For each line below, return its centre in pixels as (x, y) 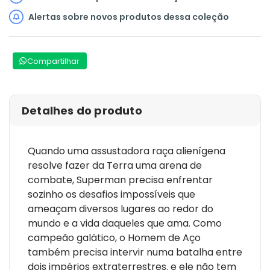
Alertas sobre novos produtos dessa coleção (129, 17)
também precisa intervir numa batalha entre (135, 252)
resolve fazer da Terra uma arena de (115, 165)
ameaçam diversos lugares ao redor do (121, 209)
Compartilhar (53, 61)
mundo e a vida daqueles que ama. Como (125, 223)
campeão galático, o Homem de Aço (114, 237)
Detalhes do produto (82, 110)
